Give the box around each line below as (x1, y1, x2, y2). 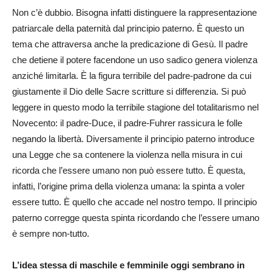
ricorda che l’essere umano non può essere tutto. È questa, (12, 165, 245, 175)
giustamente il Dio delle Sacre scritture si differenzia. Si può (12, 86, 246, 97)
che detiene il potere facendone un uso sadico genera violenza (12, 55, 257, 65)
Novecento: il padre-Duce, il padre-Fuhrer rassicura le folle (12, 118, 242, 128)
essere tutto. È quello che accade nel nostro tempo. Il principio (12, 197, 257, 207)
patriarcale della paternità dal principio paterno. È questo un (12, 23, 244, 33)
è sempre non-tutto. (12, 228, 89, 239)
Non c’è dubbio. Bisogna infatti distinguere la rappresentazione (12, 7, 257, 18)
